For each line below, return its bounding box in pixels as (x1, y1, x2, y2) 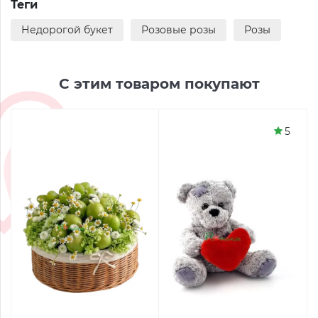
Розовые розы (141, 23, 216, 36)
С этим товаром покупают (58, 75, 260, 92)
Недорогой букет (21, 23, 113, 36)
